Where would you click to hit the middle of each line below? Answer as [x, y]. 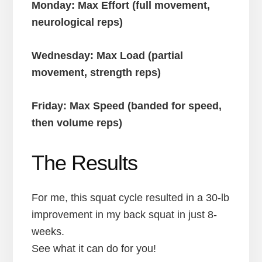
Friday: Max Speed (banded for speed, [126, 106]
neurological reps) [77, 22]
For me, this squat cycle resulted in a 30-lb [130, 197]
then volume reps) [77, 123]
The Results [84, 163]
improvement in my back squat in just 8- [124, 214]
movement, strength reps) [96, 72]
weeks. [48, 231]
